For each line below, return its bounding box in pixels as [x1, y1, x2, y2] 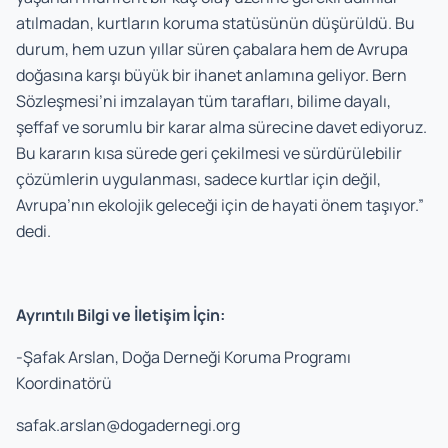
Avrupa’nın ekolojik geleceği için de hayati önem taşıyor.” [16, 194, 424, 217]
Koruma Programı [224, 346, 351, 369]
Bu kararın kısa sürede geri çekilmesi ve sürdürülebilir [16, 142, 402, 165]
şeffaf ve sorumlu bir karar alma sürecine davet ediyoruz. [16, 116, 427, 139]
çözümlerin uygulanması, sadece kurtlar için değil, [16, 168, 381, 191]
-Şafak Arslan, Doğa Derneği [16, 346, 224, 369]
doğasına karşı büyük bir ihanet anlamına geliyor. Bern [16, 64, 407, 87]
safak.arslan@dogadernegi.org [16, 414, 240, 437]
